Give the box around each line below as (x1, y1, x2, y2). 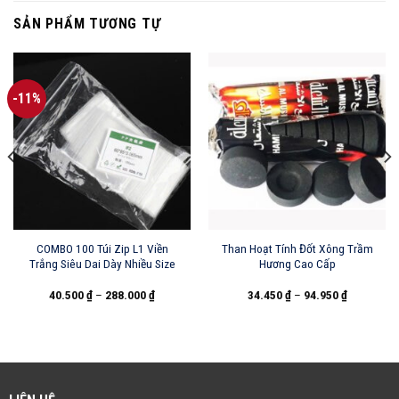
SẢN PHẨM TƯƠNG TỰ (13, 14, 161, 32)
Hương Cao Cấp (258, 256, 336, 271)
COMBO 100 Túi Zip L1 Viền (36, 240, 168, 256)
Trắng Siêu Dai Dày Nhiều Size (28, 256, 175, 271)
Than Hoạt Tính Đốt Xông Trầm (221, 240, 373, 256)
